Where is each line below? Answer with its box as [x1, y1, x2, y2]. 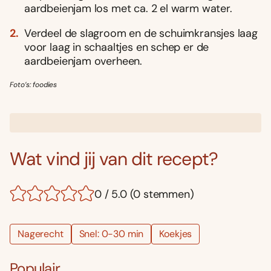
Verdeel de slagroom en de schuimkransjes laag [24, 25, 258, 41]
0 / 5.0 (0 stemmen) [94, 187, 194, 202]
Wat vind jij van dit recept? [10, 146, 218, 171]
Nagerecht [18, 227, 64, 240]
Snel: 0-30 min [79, 227, 144, 240]
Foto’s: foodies [10, 79, 57, 90]
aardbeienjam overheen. [24, 53, 143, 68]
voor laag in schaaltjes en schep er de [24, 39, 209, 54]
